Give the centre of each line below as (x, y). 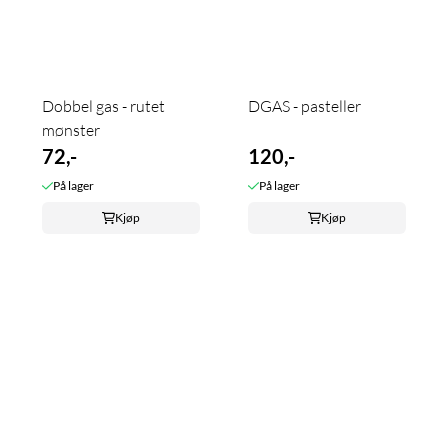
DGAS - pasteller (304, 106)
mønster (71, 130)
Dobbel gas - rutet (103, 106)
